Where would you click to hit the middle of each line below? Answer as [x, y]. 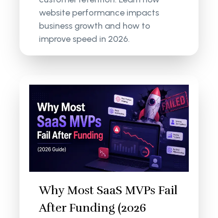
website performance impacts [99, 12]
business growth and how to [95, 26]
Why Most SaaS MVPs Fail [109, 191]
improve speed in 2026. [85, 39]
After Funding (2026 [93, 208]
